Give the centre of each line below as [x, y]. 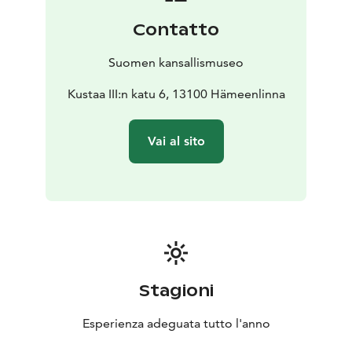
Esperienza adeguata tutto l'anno [176, 324]
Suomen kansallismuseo [176, 63]
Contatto [176, 30]
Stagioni [176, 291]
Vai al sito [176, 141]
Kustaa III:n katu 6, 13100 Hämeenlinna [176, 94]
